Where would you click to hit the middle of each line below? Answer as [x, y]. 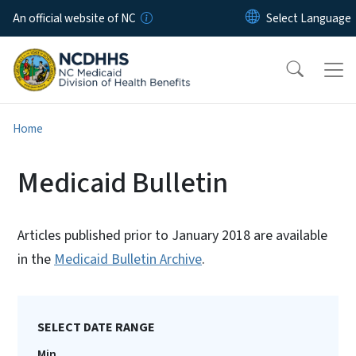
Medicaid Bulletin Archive [128, 259]
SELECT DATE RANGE [96, 327]
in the [36, 259]
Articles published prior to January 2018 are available [172, 235]
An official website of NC [74, 18]
